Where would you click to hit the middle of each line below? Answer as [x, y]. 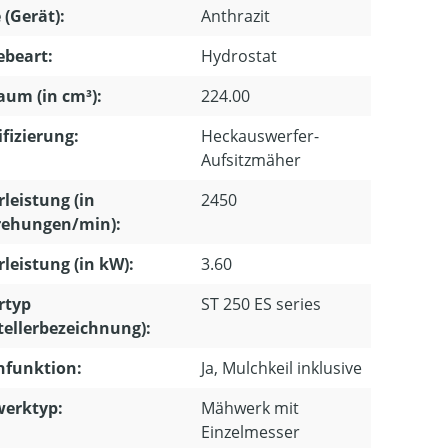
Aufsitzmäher [251, 160]
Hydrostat [239, 56]
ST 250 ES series [261, 304]
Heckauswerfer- [260, 136]
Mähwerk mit [250, 408]
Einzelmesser [250, 432]
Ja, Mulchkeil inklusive [281, 368]
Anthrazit [235, 16]
